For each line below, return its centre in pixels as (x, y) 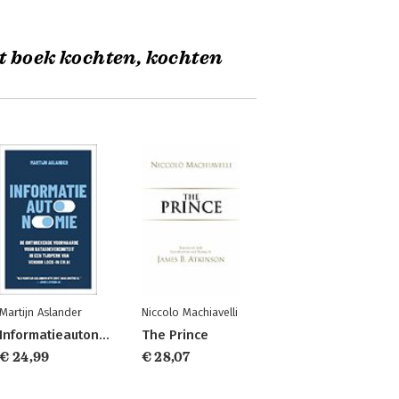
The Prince (175, 335)
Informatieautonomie (105, 335)
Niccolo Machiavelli (189, 312)
